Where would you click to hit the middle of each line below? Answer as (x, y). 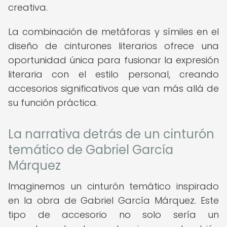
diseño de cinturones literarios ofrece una (113, 46)
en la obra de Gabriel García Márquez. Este (113, 200)
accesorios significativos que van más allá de (113, 88)
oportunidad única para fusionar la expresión (113, 60)
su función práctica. (53, 103)
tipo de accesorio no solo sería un (113, 215)
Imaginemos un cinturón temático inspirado (113, 186)
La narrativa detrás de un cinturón (111, 134)
